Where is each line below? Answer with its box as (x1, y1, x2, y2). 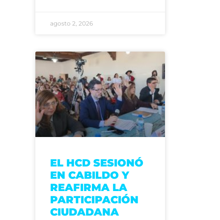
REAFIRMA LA (50, 181, 128, 194)
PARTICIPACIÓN (50, 193, 139, 206)
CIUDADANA (50, 206, 119, 219)
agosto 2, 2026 (50, 20, 93, 27)
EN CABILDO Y (50, 169, 130, 182)
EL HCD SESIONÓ (50, 157, 144, 169)
